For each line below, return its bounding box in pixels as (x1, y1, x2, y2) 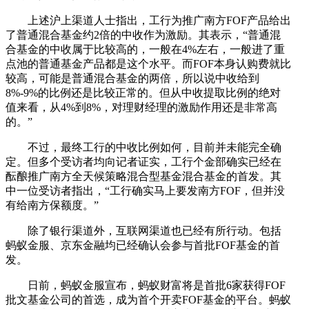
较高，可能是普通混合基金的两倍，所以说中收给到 (6, 72, 259, 84)
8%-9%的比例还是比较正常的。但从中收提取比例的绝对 (6, 86, 281, 99)
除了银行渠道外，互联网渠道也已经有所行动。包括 (6, 224, 281, 237)
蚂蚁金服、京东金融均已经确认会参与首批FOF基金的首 (6, 239, 280, 251)
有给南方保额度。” (6, 199, 99, 211)
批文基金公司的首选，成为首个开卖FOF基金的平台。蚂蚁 (6, 293, 291, 306)
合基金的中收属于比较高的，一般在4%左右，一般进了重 (6, 43, 285, 55)
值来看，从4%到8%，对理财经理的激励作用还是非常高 (6, 101, 277, 113)
